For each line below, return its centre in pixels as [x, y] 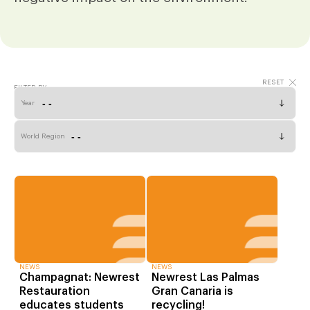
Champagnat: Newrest [80, 278]
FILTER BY [30, 88]
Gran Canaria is [192, 292]
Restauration [55, 292]
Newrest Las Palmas [206, 278]
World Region [43, 136]
